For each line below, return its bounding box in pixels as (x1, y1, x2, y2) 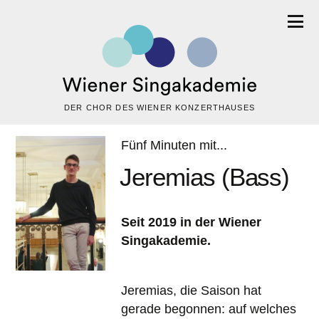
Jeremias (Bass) (120, 162, 290, 191)
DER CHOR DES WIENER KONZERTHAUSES (64, 103, 255, 113)
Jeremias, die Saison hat (120, 283, 261, 298)
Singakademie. (120, 234, 211, 249)
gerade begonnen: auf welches (120, 301, 296, 316)
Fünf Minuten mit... (120, 138, 227, 153)
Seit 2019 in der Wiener (120, 215, 261, 230)
